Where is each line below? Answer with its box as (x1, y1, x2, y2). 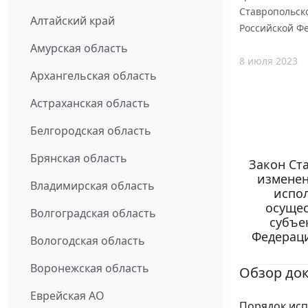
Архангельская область (30, 68, 157, 84)
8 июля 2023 (239, 54, 298, 67)
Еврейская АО (30, 288, 104, 304)
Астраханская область (30, 96, 150, 111)
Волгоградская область (30, 206, 156, 221)
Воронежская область (30, 261, 149, 276)
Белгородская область (30, 123, 151, 139)
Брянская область (30, 151, 127, 166)
